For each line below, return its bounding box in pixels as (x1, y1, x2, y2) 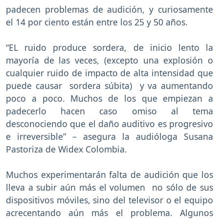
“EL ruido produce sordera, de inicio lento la (6, 42, 213, 54)
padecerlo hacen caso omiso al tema (6, 105, 213, 117)
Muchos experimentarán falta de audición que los (6, 169, 213, 181)
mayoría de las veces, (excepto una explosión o (6, 54, 213, 66)
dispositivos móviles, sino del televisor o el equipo (6, 194, 213, 206)
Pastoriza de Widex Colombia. (6, 143, 127, 155)
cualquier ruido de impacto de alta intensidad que (6, 67, 213, 79)
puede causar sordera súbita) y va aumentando (6, 80, 213, 92)
